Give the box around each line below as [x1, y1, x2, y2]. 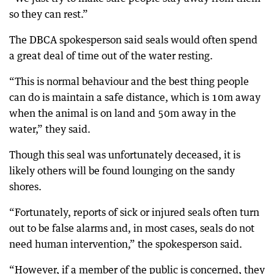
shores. [9, 180, 42, 193]
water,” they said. [9, 123, 91, 136]
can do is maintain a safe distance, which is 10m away [9, 91, 261, 104]
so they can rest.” [9, 8, 88, 21]
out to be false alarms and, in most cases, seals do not [9, 222, 254, 235]
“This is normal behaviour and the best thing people [9, 75, 249, 88]
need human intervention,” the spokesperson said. [9, 238, 242, 251]
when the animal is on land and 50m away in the [9, 107, 236, 120]
